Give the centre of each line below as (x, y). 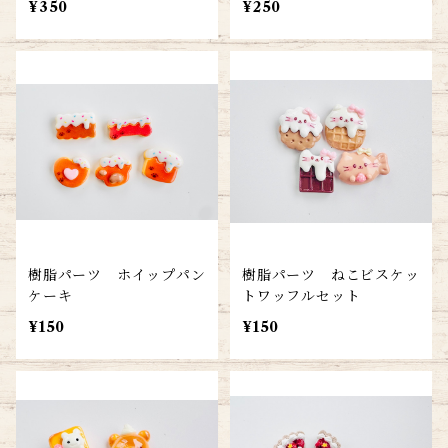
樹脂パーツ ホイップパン (117, 274)
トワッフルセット (301, 295)
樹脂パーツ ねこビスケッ (331, 274)
